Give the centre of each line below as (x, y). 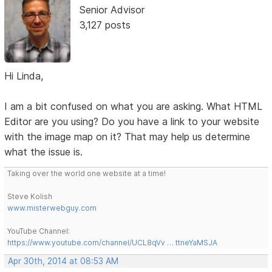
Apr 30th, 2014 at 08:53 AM (63, 261)
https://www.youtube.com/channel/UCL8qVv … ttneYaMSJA (113, 242)
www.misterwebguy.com (52, 208)
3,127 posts (105, 25)
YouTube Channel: (39, 231)
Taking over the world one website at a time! (87, 173)
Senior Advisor (112, 9)
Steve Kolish (30, 196)
